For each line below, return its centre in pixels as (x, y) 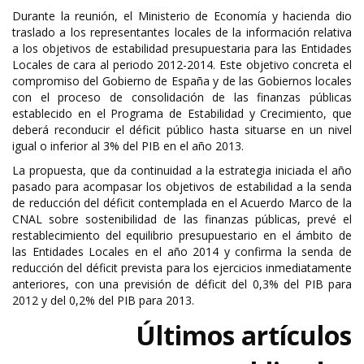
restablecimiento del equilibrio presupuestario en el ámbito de (182, 235)
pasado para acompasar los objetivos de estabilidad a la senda (182, 186)
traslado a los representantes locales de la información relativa (182, 32)
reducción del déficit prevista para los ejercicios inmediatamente (182, 268)
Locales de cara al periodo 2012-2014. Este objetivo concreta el (182, 65)
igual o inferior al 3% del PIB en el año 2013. (128, 146)
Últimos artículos (244, 335)
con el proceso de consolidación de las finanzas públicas (182, 97)
